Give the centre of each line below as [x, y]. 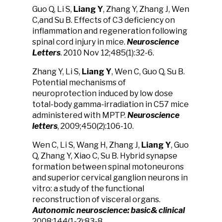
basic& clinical [158, 210]
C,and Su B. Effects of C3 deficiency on [104, 20]
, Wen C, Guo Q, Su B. [148, 72]
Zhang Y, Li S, [57, 72]
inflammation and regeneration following [110, 31]
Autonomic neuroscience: [81, 210]
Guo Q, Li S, [53, 9]
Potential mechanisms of [79, 83]
